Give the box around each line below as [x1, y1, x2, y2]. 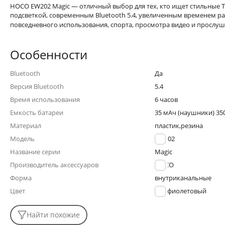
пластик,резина [155, 121, 203, 130]
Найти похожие [27, 210, 80, 219]
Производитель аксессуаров [10, 160, 98, 169]
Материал [10, 121, 41, 130]
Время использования [10, 95, 80, 104]
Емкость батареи [10, 108, 63, 117]
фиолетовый [166, 186, 206, 195]
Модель [10, 134, 35, 143]
